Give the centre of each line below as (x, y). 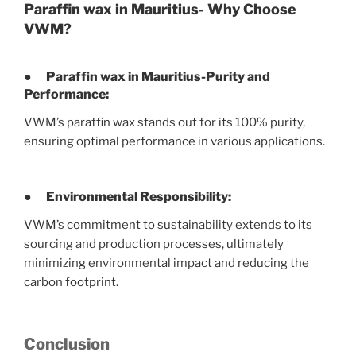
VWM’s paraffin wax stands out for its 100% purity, (164, 123)
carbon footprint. (71, 282)
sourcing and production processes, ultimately (154, 244)
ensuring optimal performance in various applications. (174, 142)
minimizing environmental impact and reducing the (166, 263)
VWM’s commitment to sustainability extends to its (168, 224)
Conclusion (67, 344)
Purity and (238, 77)
